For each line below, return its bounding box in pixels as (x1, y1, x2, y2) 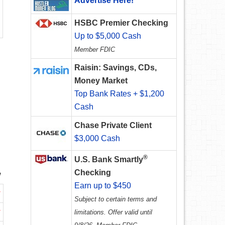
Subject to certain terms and (74, 195, 157, 203)
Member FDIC (74, 46, 115, 54)
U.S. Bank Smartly (74, 155, 143, 164)
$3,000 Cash (74, 134, 120, 143)
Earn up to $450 (74, 181, 131, 190)
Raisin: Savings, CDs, (74, 63, 157, 72)
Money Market (74, 76, 128, 85)
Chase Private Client (74, 121, 152, 130)
